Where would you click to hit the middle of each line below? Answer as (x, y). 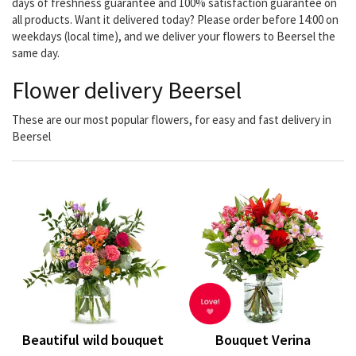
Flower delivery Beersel (127, 90)
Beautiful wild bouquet (93, 340)
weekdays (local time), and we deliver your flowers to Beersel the (174, 37)
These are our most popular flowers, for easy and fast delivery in (172, 120)
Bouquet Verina (263, 340)
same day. (36, 53)
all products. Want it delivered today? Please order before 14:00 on (175, 20)
